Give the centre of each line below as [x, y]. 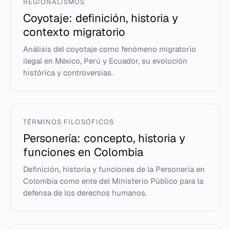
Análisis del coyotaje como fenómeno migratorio [110, 49]
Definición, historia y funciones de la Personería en [114, 169]
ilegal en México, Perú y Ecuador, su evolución [105, 61]
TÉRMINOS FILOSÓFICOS [69, 122]
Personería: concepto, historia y [104, 138]
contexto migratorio [74, 32]
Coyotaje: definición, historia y [101, 18]
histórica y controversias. [68, 73]
